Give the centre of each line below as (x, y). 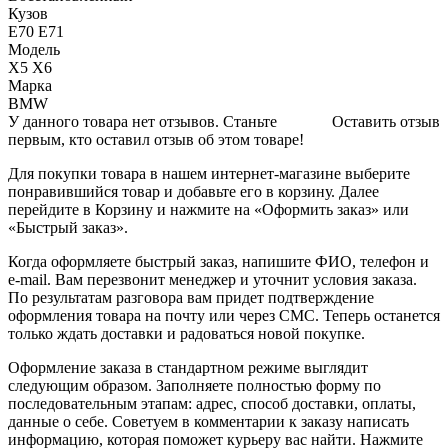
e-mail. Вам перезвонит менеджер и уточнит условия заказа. (212, 279)
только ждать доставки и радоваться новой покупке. (186, 333)
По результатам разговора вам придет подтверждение (191, 297)
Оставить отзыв (386, 121)
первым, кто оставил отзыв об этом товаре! (156, 139)
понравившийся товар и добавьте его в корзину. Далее (193, 191)
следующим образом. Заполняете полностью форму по (194, 385)
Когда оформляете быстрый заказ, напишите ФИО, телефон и (218, 261)
